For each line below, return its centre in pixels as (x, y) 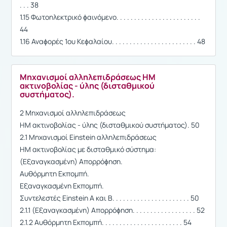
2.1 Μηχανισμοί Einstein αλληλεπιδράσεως (88, 137)
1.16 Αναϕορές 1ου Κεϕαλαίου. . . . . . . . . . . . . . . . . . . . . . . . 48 (112, 41)
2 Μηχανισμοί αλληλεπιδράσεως (73, 112)
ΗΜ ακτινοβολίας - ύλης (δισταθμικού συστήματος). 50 (110, 125)
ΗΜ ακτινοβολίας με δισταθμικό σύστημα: (88, 149)
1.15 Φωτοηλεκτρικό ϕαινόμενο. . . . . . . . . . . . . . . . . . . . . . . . (110, 17)
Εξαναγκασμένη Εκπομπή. (62, 185)
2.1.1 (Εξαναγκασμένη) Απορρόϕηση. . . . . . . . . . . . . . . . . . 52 (112, 210)
